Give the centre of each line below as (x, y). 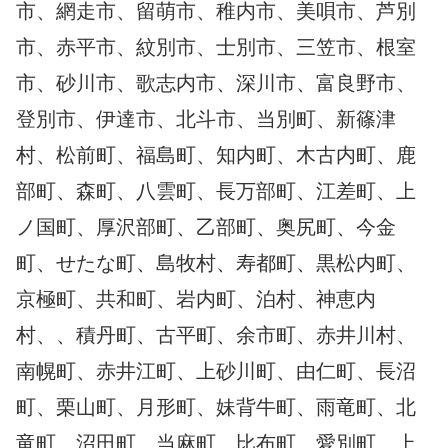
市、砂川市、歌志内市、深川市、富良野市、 (216, 82)
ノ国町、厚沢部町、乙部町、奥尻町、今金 (206, 226)
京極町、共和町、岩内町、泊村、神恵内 (196, 298)
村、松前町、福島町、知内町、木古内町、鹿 (216, 154)
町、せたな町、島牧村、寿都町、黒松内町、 (216, 262)
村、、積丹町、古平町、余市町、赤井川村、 (216, 334)
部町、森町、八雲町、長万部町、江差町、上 (216, 190)
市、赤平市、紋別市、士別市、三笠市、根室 (216, 46)
